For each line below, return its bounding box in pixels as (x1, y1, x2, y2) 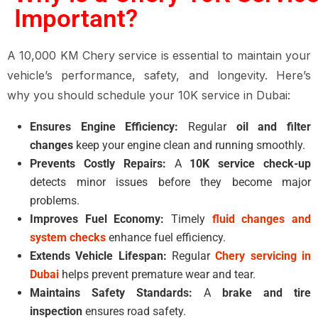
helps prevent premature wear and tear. (59, 268, 256, 281)
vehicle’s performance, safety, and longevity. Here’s (7, 68, 311, 82)
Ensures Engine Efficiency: (30, 120, 179, 133)
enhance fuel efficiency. (106, 231, 226, 244)
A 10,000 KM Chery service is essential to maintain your (7, 48, 311, 62)
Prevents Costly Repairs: (30, 157, 166, 170)
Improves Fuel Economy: (30, 212, 165, 226)
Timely (164, 212, 212, 226)
